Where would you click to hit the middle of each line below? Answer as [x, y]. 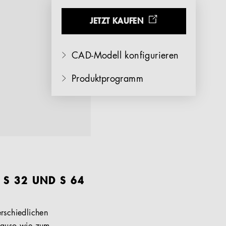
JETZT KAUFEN [116, 22]
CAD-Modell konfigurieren [125, 56]
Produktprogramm [107, 79]
